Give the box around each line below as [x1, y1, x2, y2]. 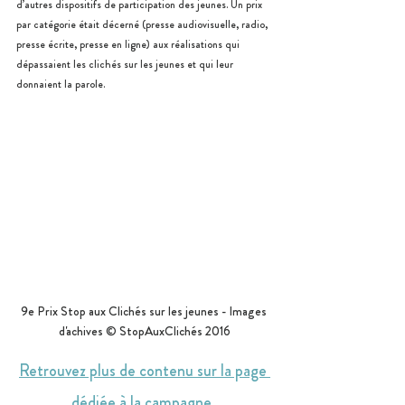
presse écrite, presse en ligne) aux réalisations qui [16, 36, 242, 53]
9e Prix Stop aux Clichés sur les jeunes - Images [20, 302, 269, 321]
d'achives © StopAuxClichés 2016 [59, 322, 231, 341]
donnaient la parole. [16, 76, 105, 93]
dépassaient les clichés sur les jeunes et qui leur [16, 56, 236, 73]
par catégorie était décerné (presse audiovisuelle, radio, [16, 16, 270, 33]
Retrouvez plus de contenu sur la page [19, 359, 270, 383]
